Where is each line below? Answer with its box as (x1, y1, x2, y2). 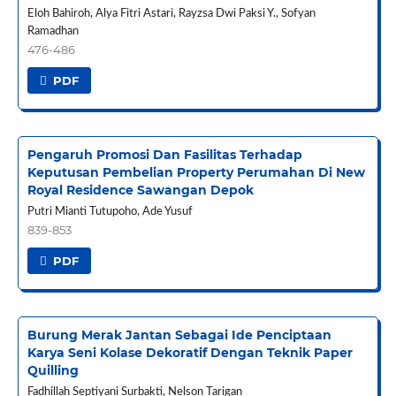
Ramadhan (27, 26, 79, 38)
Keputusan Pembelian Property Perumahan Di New (27, 164, 365, 181)
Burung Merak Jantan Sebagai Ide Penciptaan (27, 327, 331, 344)
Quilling (27, 362, 79, 379)
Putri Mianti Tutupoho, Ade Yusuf (27, 206, 193, 218)
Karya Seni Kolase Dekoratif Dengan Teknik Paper (27, 345, 353, 362)
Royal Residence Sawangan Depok (27, 182, 254, 199)
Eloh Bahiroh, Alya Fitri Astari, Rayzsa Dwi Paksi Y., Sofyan (27, 8, 316, 20)
